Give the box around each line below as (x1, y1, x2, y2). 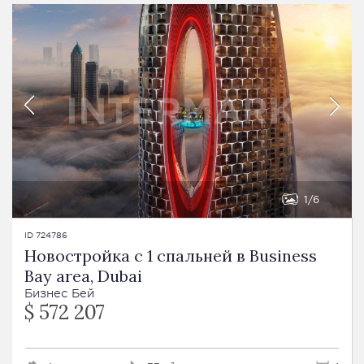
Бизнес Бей (24, 285, 94, 300)
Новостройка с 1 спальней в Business (24, 245, 317, 266)
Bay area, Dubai (24, 265, 142, 286)
